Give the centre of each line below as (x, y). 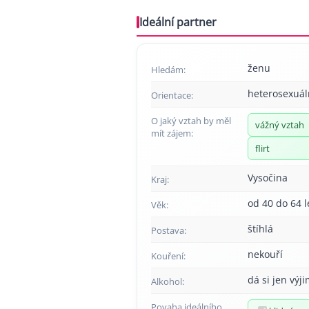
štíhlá (260, 228)
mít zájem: (172, 133)
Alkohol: (168, 281)
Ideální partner (178, 22)
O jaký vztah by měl (191, 120)
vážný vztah (280, 124)
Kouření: (168, 256)
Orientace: (172, 95)
